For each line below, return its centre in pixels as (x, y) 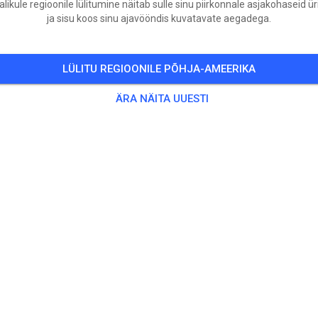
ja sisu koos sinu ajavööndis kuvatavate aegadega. (159, 18)
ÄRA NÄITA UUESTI (162, 98)
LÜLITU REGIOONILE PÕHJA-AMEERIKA (159, 68)
